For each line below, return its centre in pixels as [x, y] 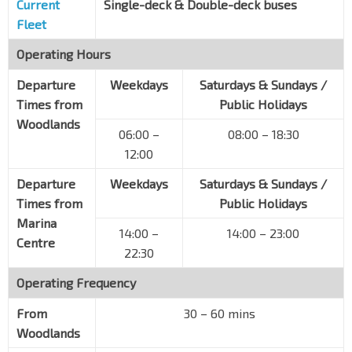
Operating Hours [64, 54]
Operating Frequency [76, 283]
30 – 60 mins [220, 313]
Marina [37, 223]
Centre [36, 243]
